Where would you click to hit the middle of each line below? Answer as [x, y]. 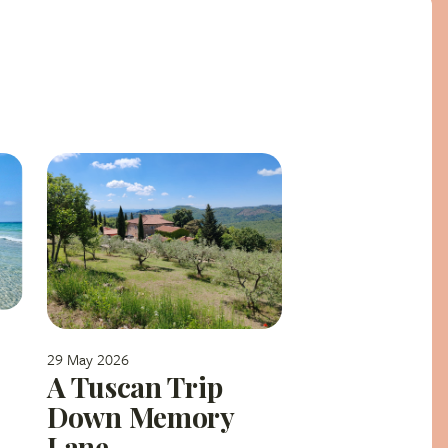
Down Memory [140, 417]
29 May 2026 [88, 359]
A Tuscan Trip [135, 387]
